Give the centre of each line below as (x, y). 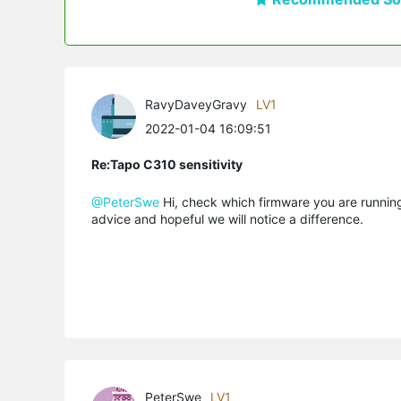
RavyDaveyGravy (196, 104)
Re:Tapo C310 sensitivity (167, 164)
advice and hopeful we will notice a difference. (229, 218)
